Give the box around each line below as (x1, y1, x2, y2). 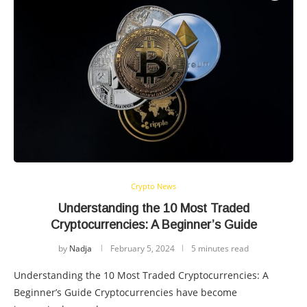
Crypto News (131, 181, 176, 192)
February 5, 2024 (110, 243, 175, 255)
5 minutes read (191, 243, 249, 255)
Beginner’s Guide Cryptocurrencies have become (14, 286, 237, 299)
